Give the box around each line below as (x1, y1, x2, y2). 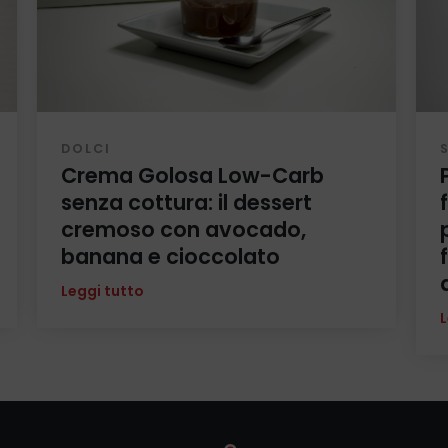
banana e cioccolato (61, 242, 281, 272)
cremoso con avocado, (61, 215, 307, 245)
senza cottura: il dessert (61, 188, 313, 218)
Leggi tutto (61, 280, 145, 301)
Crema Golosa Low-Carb (61, 161, 325, 191)
